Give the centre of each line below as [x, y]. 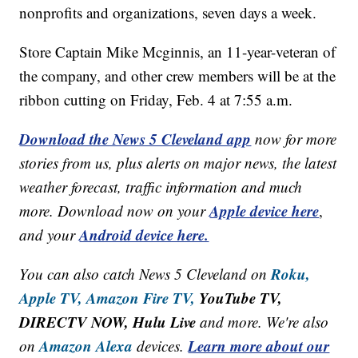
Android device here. [144, 235]
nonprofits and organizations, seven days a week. [168, 13]
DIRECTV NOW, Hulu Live [108, 322]
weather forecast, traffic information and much [161, 187]
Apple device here [265, 211]
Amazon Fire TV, [141, 298]
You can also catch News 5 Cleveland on [145, 274]
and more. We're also [263, 322]
